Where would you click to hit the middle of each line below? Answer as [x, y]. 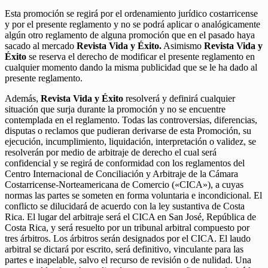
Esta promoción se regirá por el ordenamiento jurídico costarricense [131, 14]
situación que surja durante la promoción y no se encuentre [115, 109]
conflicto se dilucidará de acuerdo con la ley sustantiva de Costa [125, 206]
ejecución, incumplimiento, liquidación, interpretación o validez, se [130, 142]
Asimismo [183, 46]
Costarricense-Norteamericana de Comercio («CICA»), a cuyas [124, 185]
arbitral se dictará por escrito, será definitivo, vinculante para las [124, 249]
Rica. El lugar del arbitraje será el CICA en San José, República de [130, 217]
